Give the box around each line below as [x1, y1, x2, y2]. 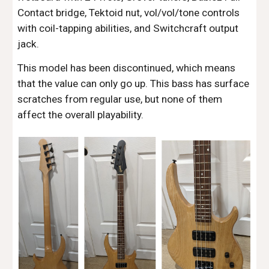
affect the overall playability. [17, 109, 144, 121]
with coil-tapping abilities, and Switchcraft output [17, 22, 239, 34]
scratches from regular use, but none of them [17, 93, 223, 105]
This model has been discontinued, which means [17, 62, 236, 74]
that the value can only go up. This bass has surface [17, 77, 250, 89]
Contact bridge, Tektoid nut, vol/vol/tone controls [17, 7, 240, 19]
